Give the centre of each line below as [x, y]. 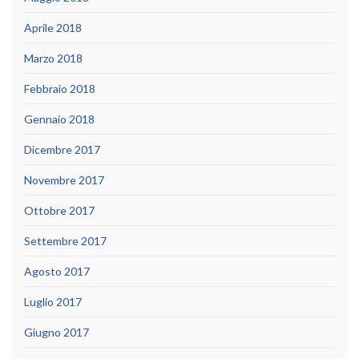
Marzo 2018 [53, 58]
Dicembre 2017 [62, 149]
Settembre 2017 [65, 240]
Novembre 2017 [64, 179]
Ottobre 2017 [59, 210]
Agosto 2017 [57, 271]
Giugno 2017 [56, 332]
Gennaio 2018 [59, 119]
